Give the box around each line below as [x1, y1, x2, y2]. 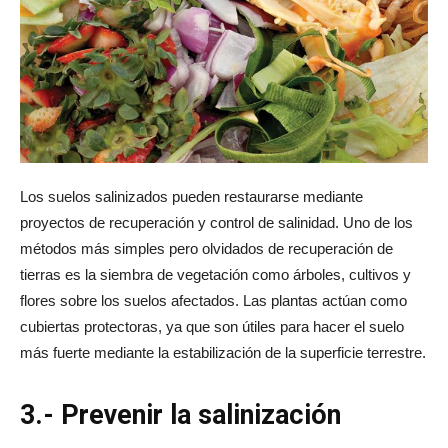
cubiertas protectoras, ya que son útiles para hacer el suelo [20, 317, 404, 335]
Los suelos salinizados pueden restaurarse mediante [20, 187, 363, 205]
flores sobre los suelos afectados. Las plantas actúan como [20, 291, 407, 309]
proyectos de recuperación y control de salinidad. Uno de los [20, 213, 413, 231]
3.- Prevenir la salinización [20, 398, 341, 431]
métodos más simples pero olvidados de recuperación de [20, 239, 393, 257]
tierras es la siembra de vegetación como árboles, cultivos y [20, 265, 411, 283]
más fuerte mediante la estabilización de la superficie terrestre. [20, 343, 426, 361]
